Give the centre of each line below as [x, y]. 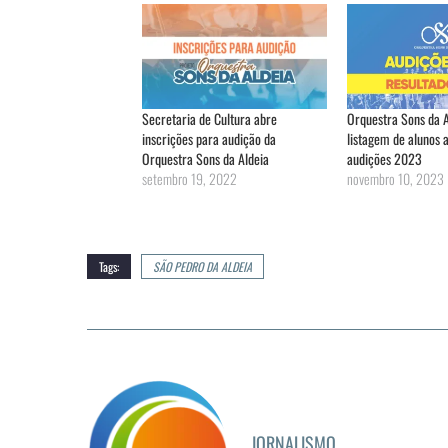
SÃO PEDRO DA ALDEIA [202, 266]
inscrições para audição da [209, 138]
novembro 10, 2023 [395, 178]
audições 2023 [384, 158]
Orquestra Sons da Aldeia [205, 158]
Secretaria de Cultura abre [209, 118]
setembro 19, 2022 [189, 178]
